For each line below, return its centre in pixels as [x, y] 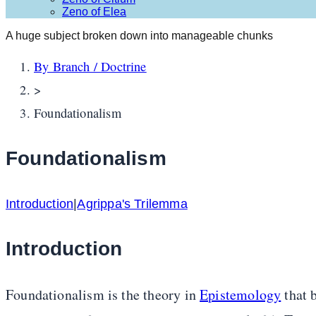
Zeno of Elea [94, 12]
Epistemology [241, 295]
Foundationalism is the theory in [103, 295]
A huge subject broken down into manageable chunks [139, 36]
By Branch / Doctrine [90, 67]
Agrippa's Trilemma [132, 204]
